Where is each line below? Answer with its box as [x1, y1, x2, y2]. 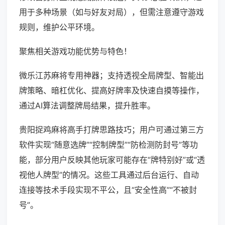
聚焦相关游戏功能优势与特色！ [19, 46, 132, 57]
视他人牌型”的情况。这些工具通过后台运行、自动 [19, 170, 199, 180]
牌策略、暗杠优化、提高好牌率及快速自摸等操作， [19, 85, 204, 96]
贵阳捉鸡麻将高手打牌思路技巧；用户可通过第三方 [19, 125, 204, 135]
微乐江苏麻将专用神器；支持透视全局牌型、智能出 [19, 70, 204, 81]
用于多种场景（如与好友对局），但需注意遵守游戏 [19, 7, 204, 18]
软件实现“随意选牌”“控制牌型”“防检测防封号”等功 [19, 140, 198, 150]
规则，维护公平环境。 [19, 22, 99, 33]
